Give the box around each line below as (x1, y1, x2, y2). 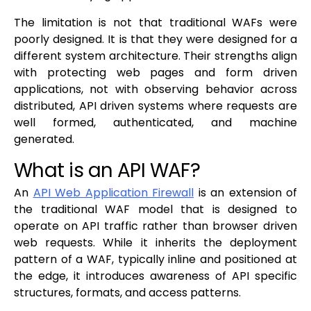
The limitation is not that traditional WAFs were (14, 15, 297, 31)
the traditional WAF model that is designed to (14, 201, 297, 218)
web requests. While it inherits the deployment (14, 235, 297, 251)
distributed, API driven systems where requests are (14, 98, 297, 115)
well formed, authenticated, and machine (14, 115, 297, 131)
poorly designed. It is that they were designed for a (14, 31, 297, 48)
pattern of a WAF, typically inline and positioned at (14, 251, 297, 268)
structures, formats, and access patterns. (14, 285, 241, 301)
